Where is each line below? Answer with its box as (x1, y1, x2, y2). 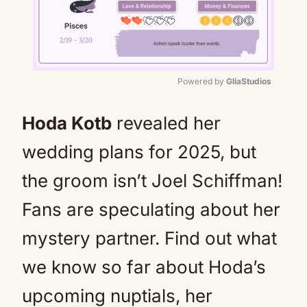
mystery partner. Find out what (22, 228, 277, 249)
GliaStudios (226, 76, 271, 86)
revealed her (112, 112, 221, 134)
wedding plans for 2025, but (22, 141, 256, 162)
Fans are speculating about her (22, 199, 280, 220)
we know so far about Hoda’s (22, 256, 266, 278)
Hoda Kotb (22, 112, 112, 134)
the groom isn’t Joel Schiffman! (22, 170, 282, 191)
